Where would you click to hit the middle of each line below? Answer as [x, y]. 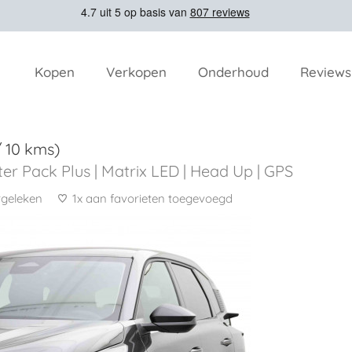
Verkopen [136, 72]
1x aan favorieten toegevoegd [152, 198]
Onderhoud [233, 72]
